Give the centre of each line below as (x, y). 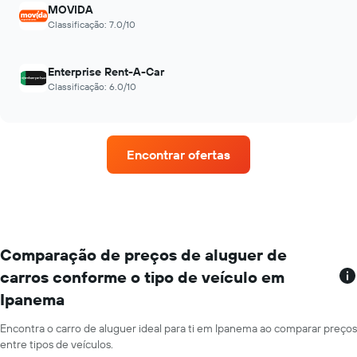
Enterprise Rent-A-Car (106, 72)
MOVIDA (71, 10)
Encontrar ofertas (178, 155)
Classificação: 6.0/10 (92, 86)
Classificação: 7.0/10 (92, 24)
